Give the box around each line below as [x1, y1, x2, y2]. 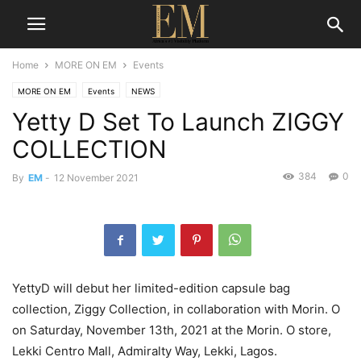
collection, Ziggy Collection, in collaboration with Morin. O [12, 301, 340, 317]
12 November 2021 [54, 172, 139, 184]
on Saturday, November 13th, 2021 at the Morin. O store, [12, 322, 331, 338]
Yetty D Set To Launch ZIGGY [12, 107, 344, 136]
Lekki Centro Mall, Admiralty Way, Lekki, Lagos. [12, 343, 277, 359]
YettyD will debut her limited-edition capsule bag [12, 280, 290, 296]
